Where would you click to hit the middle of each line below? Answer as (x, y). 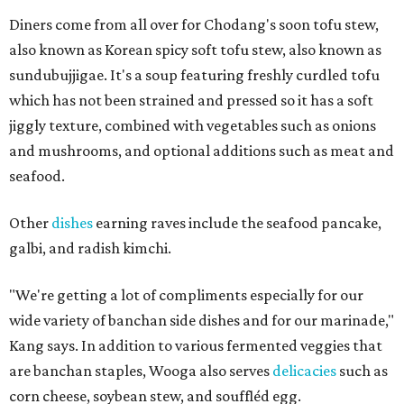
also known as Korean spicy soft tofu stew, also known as (195, 50)
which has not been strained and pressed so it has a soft (191, 101)
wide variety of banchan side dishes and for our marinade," (202, 321)
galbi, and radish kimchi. (90, 248)
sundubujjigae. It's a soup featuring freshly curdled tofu (194, 75)
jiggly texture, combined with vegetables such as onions (193, 126)
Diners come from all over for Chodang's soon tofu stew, (194, 25)
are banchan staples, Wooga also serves (141, 371)
